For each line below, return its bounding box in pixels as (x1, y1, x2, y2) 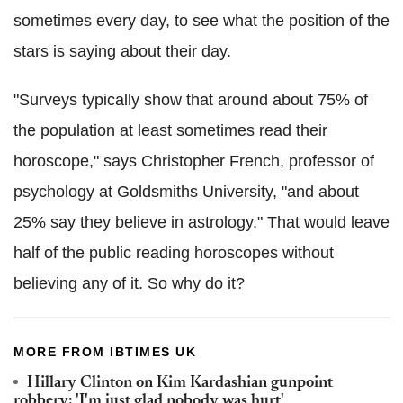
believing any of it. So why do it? (13, 274, 245, 293)
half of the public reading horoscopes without (13, 244, 334, 263)
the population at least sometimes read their (13, 121, 327, 140)
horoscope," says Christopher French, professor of (13, 152, 374, 171)
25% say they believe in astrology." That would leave (13, 213, 390, 232)
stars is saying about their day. (13, 42, 231, 61)
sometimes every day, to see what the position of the (13, 12, 390, 31)
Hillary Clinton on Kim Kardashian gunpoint (27, 375, 333, 392)
